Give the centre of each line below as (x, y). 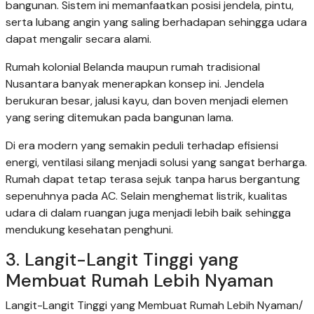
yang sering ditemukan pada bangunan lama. (120, 117)
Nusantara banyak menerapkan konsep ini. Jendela (135, 83)
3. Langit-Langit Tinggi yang (122, 259)
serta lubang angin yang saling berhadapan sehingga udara (156, 22)
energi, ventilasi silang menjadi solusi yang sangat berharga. (156, 162)
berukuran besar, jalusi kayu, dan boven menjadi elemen (147, 100)
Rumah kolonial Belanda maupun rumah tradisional (133, 67)
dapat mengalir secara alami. (78, 39)
